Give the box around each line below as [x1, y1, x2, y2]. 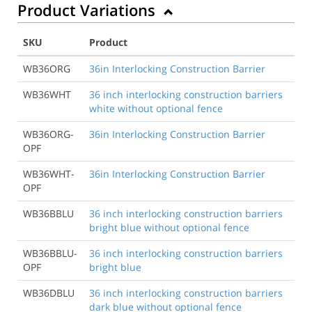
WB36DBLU [23, 286, 75, 299]
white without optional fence [89, 101, 223, 115]
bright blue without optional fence [89, 220, 249, 234]
